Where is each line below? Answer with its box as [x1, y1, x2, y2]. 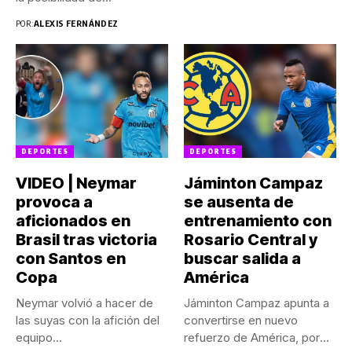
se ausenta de [184, 192, 294, 212]
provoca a [16, 192, 93, 212]
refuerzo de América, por [184, 330, 320, 346]
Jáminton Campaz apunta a [184, 295, 329, 311]
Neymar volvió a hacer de [16, 295, 153, 311]
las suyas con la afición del [16, 313, 159, 328]
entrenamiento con [184, 211, 332, 231]
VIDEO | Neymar [16, 174, 137, 193]
